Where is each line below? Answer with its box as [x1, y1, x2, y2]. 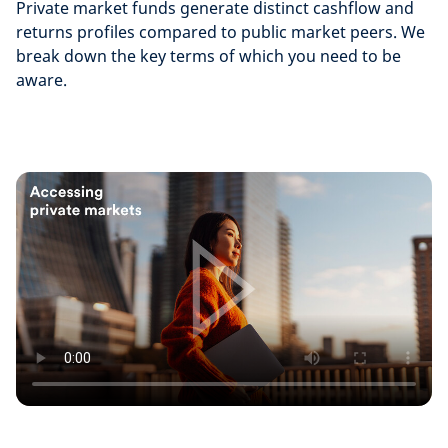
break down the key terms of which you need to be [16, 45, 401, 67]
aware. [16, 69, 67, 91]
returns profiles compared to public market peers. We [16, 21, 425, 43]
